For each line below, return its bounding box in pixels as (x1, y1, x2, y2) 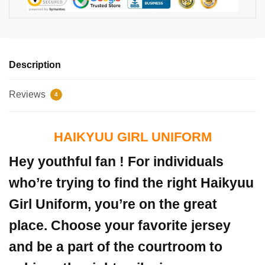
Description (9, 59, 61, 70)
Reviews (9, 89, 48, 99)
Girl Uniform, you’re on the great (9, 196, 217, 212)
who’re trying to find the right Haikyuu (9, 174, 254, 190)
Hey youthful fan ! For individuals (9, 153, 224, 169)
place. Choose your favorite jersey (9, 217, 231, 233)
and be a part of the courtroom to (9, 238, 222, 254)
